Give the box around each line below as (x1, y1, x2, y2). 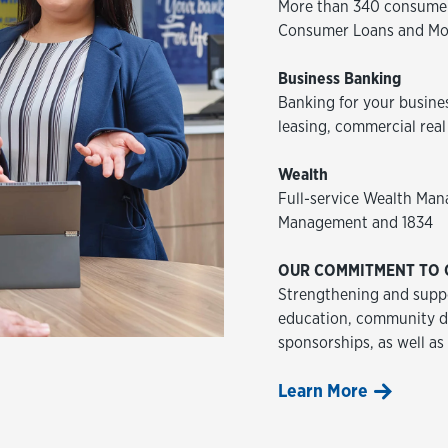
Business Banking (278, 69, 401, 88)
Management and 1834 (278, 213, 433, 232)
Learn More (278, 380, 368, 401)
